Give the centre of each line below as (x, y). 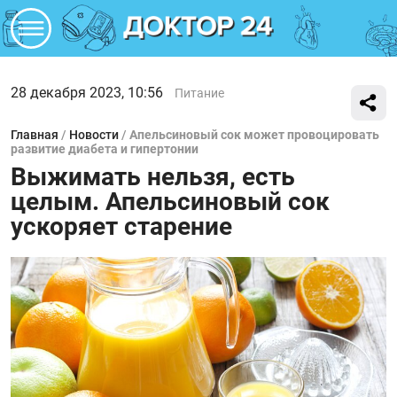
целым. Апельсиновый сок (170, 202)
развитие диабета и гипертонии (105, 149)
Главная (35, 135)
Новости (94, 135)
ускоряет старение (121, 226)
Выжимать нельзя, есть (153, 177)
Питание (199, 93)
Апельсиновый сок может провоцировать (254, 135)
